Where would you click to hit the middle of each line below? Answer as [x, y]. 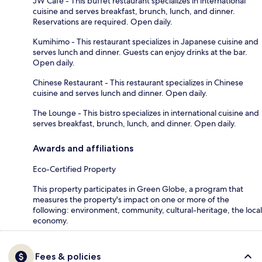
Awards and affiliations [83, 148]
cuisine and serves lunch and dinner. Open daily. [120, 93]
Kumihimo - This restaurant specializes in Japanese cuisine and [146, 41]
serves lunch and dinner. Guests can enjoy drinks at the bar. [140, 52]
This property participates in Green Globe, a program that [138, 189]
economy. [51, 220]
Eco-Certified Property [74, 169]
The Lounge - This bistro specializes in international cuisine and [146, 113]
